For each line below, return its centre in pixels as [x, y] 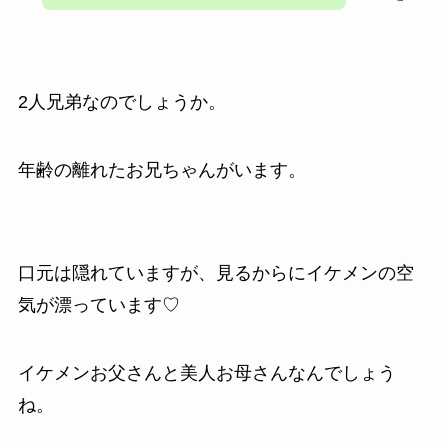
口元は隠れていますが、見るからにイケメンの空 [215, 273]
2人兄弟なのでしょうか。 [121, 101]
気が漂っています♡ [98, 305]
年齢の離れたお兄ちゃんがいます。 [161, 169]
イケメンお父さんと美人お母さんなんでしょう [206, 373]
